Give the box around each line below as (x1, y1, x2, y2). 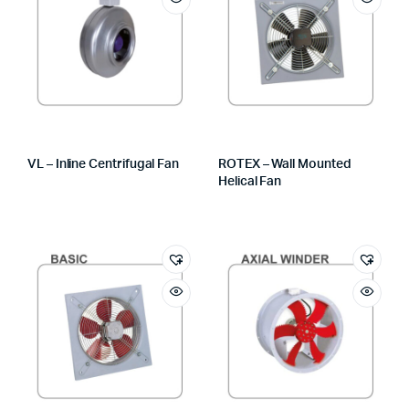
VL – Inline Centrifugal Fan (27, 158, 180, 171)
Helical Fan (218, 175, 282, 188)
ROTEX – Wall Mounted (218, 158, 351, 171)
